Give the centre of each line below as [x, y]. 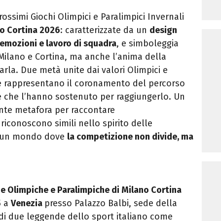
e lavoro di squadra [78, 44]
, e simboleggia [147, 44]
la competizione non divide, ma [130, 137]
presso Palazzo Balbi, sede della [111, 203]
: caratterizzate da [97, 30]
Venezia [28, 203]
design [163, 30]
